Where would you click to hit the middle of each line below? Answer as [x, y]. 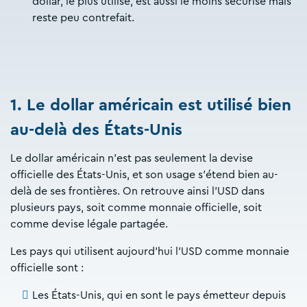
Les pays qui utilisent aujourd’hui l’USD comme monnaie [150, 251]
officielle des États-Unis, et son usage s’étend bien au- [144, 174]
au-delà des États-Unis [96, 131]
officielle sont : [48, 268]
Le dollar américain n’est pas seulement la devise [132, 158]
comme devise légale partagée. [90, 224]
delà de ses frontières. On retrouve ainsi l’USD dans [137, 191]
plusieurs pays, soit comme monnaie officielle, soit [136, 207]
